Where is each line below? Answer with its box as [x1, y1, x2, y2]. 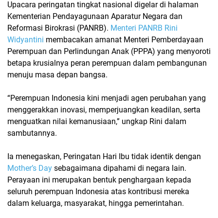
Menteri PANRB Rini [110, 23, 178, 33]
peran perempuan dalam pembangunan [71, 58, 207, 68]
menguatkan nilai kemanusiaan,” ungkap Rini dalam [7, 116, 186, 126]
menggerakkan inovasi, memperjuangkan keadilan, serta [7, 105, 200, 114]
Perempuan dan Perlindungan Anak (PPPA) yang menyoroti [7, 46, 211, 56]
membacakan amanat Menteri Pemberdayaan [44, 35, 203, 44]
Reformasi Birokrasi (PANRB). [7, 23, 110, 33]
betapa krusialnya [7, 58, 71, 68]
